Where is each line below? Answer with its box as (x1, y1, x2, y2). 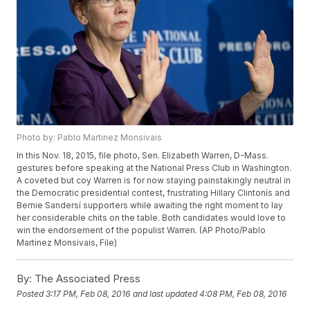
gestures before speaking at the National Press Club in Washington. (17, 163, 292, 174)
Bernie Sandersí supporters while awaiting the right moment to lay (17, 200, 284, 211)
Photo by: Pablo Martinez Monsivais (17, 132, 163, 143)
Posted (17, 288, 46, 299)
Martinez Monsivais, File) (17, 237, 118, 248)
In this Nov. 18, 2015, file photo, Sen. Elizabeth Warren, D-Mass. (17, 150, 269, 161)
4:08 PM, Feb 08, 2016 (199, 288, 287, 299)
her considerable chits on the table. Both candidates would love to (17, 212, 286, 224)
